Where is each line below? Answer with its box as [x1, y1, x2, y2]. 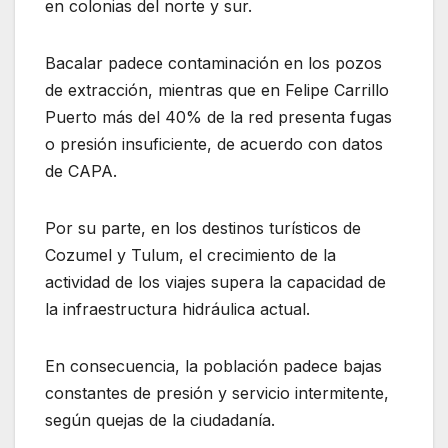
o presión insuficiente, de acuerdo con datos [45, 133, 383, 154]
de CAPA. [45, 160, 117, 181]
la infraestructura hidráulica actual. [45, 298, 310, 319]
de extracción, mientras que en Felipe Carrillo [45, 79, 389, 100]
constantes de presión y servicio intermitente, [45, 382, 389, 403]
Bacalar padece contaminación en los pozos [45, 52, 382, 73]
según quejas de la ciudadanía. [45, 409, 275, 430]
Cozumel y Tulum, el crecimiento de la [45, 244, 336, 265]
